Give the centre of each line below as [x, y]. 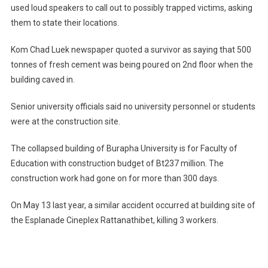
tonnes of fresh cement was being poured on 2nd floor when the [132, 65]
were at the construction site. [65, 122]
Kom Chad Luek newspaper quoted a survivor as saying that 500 [131, 50]
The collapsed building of [58, 149]
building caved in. [42, 80]
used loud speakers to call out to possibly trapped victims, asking [131, 8]
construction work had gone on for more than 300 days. [115, 179]
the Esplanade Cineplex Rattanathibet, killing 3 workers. [114, 220]
